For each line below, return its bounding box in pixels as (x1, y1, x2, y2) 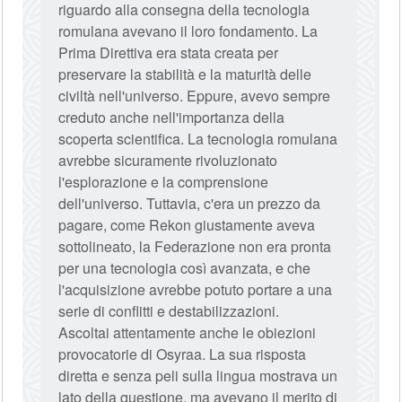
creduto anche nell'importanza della (58, 107, 285, 127)
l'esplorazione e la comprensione (58, 171, 269, 192)
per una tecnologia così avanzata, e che (58, 258, 311, 278)
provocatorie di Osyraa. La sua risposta (58, 344, 307, 364)
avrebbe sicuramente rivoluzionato (58, 150, 278, 170)
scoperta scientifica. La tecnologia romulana (58, 128, 338, 149)
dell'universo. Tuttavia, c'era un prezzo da (58, 193, 321, 214)
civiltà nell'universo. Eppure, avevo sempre (58, 85, 331, 106)
